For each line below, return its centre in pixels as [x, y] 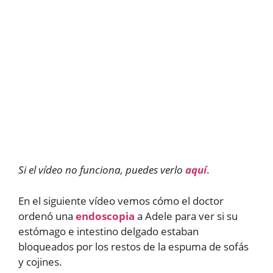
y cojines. [40, 261]
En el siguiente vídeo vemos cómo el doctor [121, 200]
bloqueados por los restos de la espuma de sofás [133, 246]
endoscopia [105, 216]
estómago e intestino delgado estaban [108, 231]
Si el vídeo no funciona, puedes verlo [102, 170]
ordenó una [47, 216]
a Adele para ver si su [186, 216]
